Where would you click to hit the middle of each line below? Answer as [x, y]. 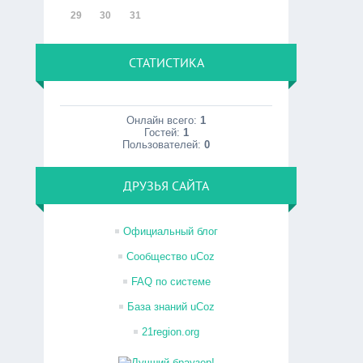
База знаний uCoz [171, 307]
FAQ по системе [171, 282]
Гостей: [163, 132]
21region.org [171, 332]
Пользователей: [164, 145]
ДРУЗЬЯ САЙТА [167, 186]
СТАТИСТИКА [166, 62]
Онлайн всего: [164, 120]
